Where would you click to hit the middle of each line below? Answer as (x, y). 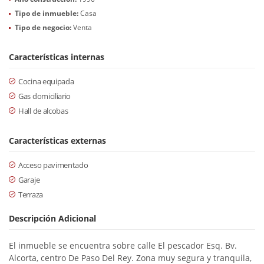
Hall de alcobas (43, 111)
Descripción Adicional (52, 218)
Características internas (57, 57)
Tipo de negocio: (43, 27)
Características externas (57, 141)
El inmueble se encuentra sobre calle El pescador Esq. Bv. (123, 245)
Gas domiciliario (45, 96)
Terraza (31, 194)
